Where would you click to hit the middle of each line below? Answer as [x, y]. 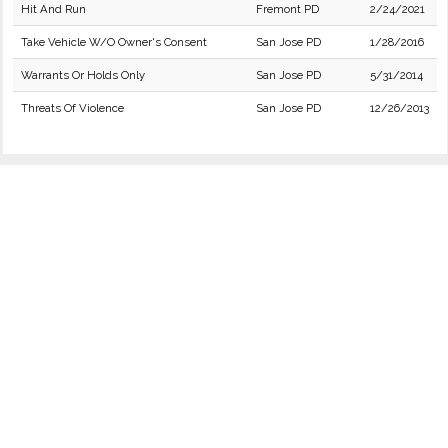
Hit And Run [53, 9]
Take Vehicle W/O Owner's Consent [114, 42]
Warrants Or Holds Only [83, 75]
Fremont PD [287, 9]
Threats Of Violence [72, 108]
